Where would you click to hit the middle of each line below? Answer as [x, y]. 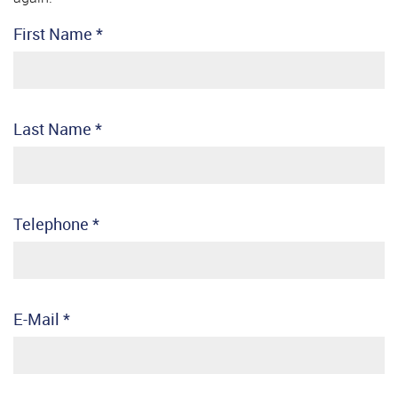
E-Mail [36, 319]
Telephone [51, 224]
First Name [53, 34]
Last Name [52, 129]
